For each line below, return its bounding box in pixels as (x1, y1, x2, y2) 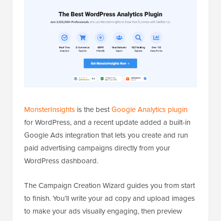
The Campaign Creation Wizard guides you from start (24, 180, 195, 191)
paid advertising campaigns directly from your (24, 143, 170, 153)
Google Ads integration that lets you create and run (24, 130, 188, 141)
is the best (75, 104, 111, 115)
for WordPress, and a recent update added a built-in (24, 117, 190, 128)
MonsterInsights (24, 104, 75, 115)
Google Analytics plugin (111, 104, 187, 115)
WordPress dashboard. (24, 155, 98, 166)
